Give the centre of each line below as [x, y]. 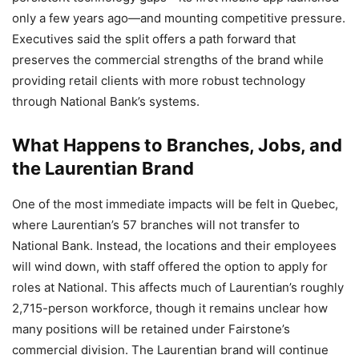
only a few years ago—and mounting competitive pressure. [179, 18]
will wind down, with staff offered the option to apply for [170, 266]
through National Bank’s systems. [106, 101]
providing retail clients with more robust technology [159, 80]
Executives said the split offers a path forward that [154, 38]
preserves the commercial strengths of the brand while [168, 59]
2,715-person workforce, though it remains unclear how [170, 308]
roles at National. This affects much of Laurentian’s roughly [178, 287]
